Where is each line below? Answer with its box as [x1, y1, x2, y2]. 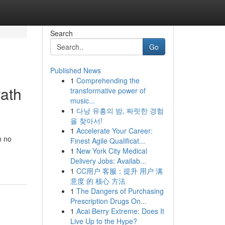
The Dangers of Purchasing [76, 186, 164, 196]
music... [70, 95, 95, 105]
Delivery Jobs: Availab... [70, 156, 146, 166]
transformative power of [70, 85, 146, 95]
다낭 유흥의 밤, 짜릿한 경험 [76, 105, 164, 116]
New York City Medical [76, 146, 147, 156]
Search [50, 28, 73, 38]
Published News [50, 65, 101, 75]
